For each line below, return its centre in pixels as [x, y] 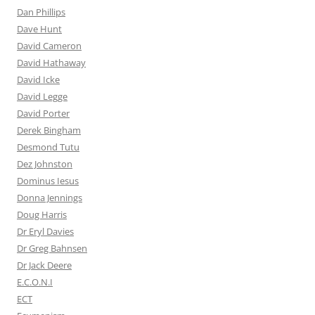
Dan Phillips [41, 12]
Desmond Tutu [48, 147]
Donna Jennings [50, 198]
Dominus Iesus [48, 181]
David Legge [42, 97]
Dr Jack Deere [44, 265]
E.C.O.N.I [35, 282]
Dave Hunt [39, 29]
